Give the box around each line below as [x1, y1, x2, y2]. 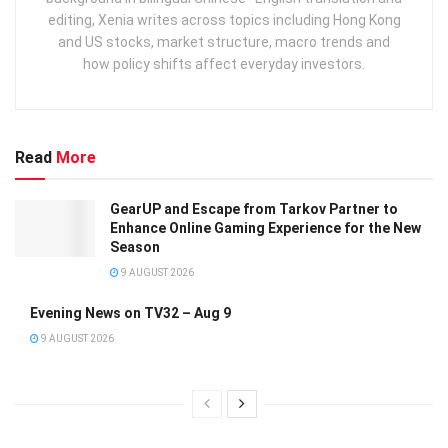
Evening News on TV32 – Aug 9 [30, 304, 231, 321]
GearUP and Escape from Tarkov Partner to [110, 200, 398, 217]
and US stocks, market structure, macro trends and [58, 33, 390, 50]
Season [110, 238, 160, 255]
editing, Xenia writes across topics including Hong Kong [47, 11, 401, 28]
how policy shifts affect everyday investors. [83, 55, 365, 72]
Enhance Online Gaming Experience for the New [110, 219, 421, 236]
